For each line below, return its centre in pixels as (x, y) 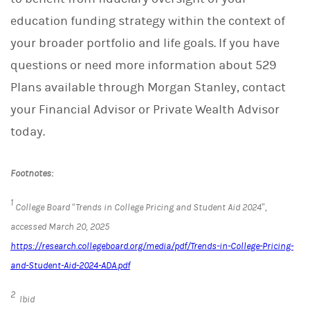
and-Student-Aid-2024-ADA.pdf (70, 265)
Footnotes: (32, 173)
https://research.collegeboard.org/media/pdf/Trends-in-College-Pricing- (152, 246)
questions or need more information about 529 (143, 65)
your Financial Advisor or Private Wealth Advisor (145, 109)
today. (28, 131)
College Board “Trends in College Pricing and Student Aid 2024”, (140, 207)
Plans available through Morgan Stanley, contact (148, 87)
